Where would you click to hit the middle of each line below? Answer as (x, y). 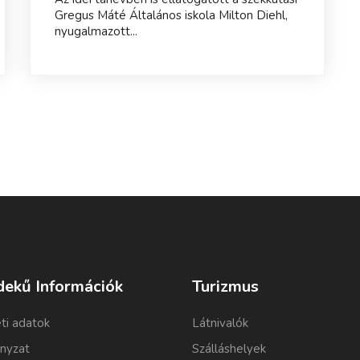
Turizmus (225, 286)
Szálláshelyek (229, 348)
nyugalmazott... (96, 31)
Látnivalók (220, 323)
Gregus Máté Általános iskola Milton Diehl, (171, 15)
